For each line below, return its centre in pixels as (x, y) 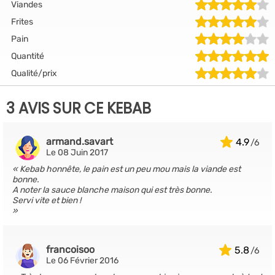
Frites (22, 21)
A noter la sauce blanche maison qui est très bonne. (112, 190)
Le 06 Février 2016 (82, 261)
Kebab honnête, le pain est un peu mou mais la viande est (130, 169)
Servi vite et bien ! (47, 200)
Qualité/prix (34, 73)
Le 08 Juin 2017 (77, 153)
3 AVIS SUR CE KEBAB (79, 108)
